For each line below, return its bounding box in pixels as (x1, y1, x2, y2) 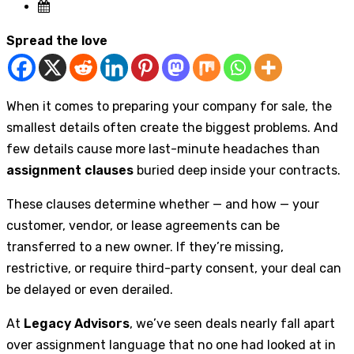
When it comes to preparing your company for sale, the (6, 98, 332, 114)
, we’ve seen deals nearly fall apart (130, 315, 335, 331)
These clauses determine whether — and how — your (6, 196, 319, 212)
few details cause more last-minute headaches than (6, 141, 320, 156)
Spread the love (6, 32, 107, 48)
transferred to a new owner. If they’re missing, (6, 239, 284, 254)
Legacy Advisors (24, 315, 130, 331)
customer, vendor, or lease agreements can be (6, 217, 280, 233)
